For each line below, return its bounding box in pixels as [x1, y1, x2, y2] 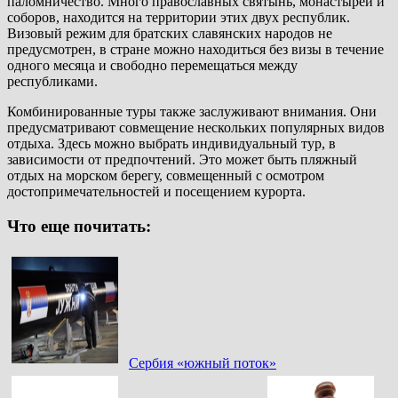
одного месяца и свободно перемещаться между [7, 57, 298, 73]
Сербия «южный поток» [129, 355, 276, 371]
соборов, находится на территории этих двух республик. [7, 9, 350, 25]
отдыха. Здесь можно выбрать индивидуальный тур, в [7, 135, 336, 151]
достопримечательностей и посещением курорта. [7, 183, 306, 199]
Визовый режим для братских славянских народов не [7, 25, 332, 41]
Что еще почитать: [7, 216, 151, 235]
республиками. [7, 73, 98, 89]
